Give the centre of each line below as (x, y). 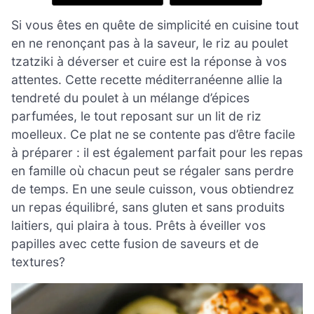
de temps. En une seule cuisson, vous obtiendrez (153, 189)
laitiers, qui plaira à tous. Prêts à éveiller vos (138, 225)
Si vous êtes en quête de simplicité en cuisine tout (155, 25)
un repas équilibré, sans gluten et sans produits (148, 207)
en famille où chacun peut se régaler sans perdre (152, 170)
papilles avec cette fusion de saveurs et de (135, 243)
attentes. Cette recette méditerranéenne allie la (147, 79)
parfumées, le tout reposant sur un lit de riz (136, 116)
